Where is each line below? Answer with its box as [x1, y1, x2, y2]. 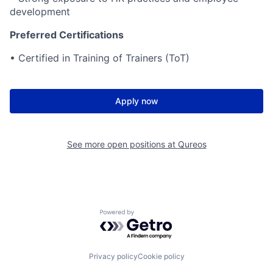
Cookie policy [137, 251, 185, 261]
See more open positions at [66, 139, 178, 150]
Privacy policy [88, 251, 138, 261]
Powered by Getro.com [99, 209, 207, 222]
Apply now [115, 96, 158, 107]
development [10, 5, 70, 18]
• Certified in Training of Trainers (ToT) [10, 52, 190, 65]
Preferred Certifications [10, 29, 124, 41]
